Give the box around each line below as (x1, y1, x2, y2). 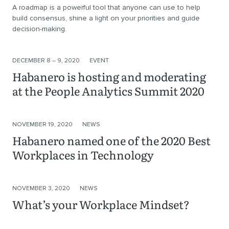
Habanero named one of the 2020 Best (12, 132, 211, 149)
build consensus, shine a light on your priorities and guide (12, 14, 200, 22)
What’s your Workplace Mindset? (12, 196, 190, 213)
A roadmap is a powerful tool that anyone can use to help (12, 3, 200, 12)
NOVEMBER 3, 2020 (12, 185, 72, 192)
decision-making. (12, 25, 66, 33)
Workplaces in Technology (12, 146, 154, 163)
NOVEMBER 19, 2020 (12, 121, 74, 128)
